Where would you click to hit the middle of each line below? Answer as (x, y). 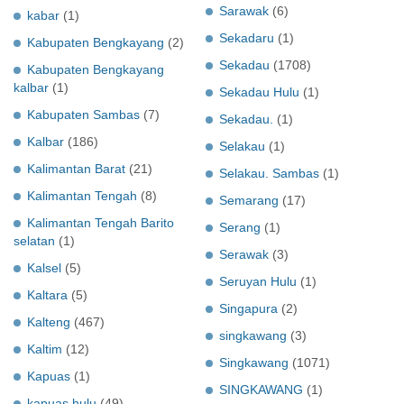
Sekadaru (247, 37)
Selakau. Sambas (269, 173)
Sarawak (244, 10)
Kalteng (49, 321)
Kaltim (45, 349)
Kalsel (44, 267)
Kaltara (47, 294)
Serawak (244, 254)
